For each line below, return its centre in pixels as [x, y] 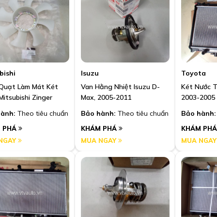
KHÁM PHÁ [100, 129]
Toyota [194, 73]
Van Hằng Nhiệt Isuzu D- [120, 87]
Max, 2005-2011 [106, 98]
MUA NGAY [100, 141]
